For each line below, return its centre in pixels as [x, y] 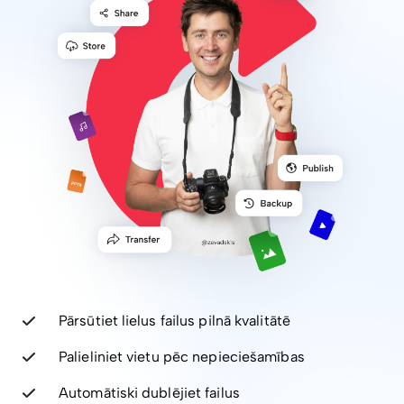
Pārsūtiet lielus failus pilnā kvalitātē [174, 321]
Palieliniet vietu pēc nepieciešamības [182, 357]
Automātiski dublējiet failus [149, 393]
